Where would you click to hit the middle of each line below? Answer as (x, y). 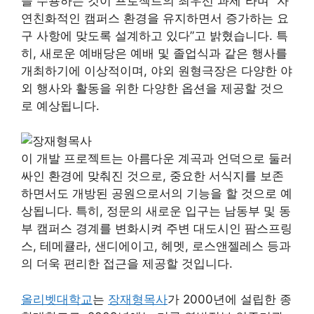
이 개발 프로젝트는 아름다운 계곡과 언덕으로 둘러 (157, 159)
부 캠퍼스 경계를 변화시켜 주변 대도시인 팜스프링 (157, 229)
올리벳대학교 (57, 299)
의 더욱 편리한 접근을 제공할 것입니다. (127, 264)
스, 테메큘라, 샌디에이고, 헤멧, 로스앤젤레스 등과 (156, 246)
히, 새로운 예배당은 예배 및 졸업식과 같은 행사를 (154, 53)
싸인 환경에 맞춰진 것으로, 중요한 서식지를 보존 (152, 176)
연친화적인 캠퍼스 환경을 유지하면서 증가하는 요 (155, 18)
